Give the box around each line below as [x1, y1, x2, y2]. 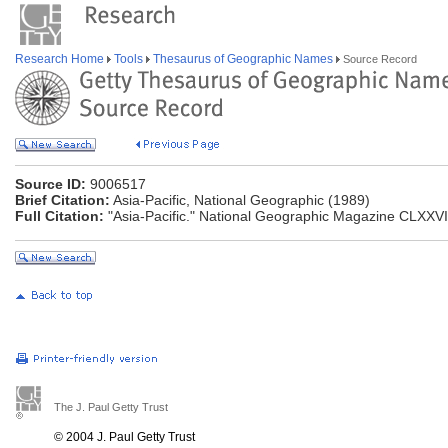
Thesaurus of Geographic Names [150, 52, 336, 66]
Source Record [340, 53, 417, 65]
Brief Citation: [15, 192, 110, 208]
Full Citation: [15, 208, 104, 224]
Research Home [15, 52, 107, 66]
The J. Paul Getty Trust [54, 401, 168, 413]
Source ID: [15, 176, 86, 192]
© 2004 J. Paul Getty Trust [54, 430, 195, 444]
